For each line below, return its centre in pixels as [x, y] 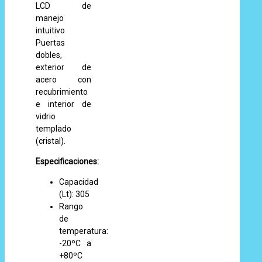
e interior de [63, 104]
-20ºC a [75, 243]
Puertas [51, 43]
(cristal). [51, 141]
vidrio [46, 116]
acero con [63, 80]
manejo [50, 18]
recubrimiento [62, 92]
